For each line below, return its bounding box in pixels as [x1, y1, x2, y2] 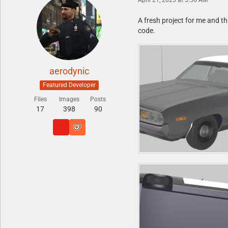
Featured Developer [43, 81, 96, 89]
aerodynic [49, 66, 89, 76]
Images [59, 95, 79, 103]
